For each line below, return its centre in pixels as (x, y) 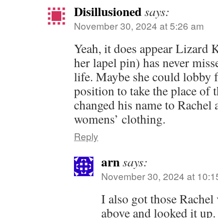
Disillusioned (108, 11)
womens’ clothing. (120, 119)
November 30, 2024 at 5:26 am (139, 26)
